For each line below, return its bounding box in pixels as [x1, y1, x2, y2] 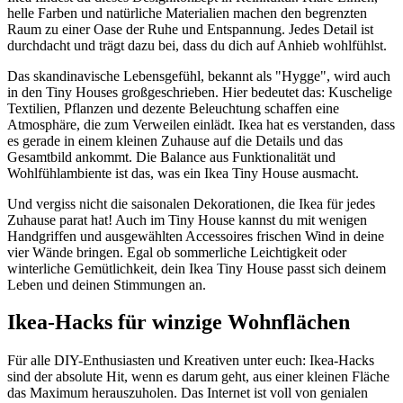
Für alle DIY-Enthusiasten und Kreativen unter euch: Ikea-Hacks [7, 353, 374, 369]
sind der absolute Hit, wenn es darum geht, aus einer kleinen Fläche [7, 369, 390, 385]
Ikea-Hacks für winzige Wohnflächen [7, 310, 350, 335]
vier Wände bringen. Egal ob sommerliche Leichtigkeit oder [7, 244, 346, 260]
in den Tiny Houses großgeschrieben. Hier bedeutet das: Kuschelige [7, 84, 392, 100]
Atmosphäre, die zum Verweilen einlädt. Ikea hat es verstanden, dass [7, 116, 395, 132]
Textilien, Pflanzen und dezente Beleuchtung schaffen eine [7, 100, 339, 116]
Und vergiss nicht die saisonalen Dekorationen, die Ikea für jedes [7, 195, 375, 211]
